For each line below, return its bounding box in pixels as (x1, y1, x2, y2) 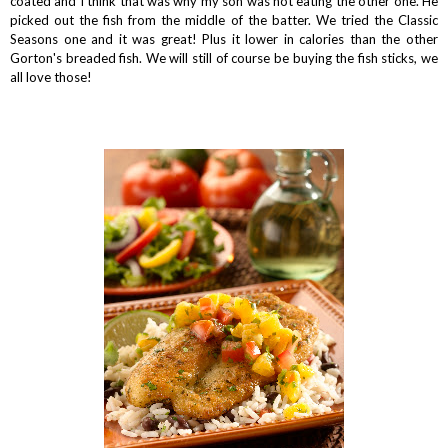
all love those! (10, 68, 95, 85)
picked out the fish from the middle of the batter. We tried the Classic (10, 11, 438, 28)
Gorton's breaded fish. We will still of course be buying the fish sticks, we (10, 49, 438, 66)
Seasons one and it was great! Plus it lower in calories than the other (10, 30, 438, 47)
